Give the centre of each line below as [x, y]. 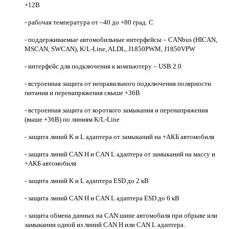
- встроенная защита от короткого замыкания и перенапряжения [116, 110]
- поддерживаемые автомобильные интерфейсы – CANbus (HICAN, [121, 39]
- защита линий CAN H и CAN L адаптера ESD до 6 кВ [102, 198]
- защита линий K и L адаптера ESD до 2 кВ [87, 180]
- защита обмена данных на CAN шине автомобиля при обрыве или [121, 215]
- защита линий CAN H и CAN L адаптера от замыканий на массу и [120, 154]
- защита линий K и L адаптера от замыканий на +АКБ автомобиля [119, 136]
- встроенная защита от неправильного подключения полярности [118, 83]
